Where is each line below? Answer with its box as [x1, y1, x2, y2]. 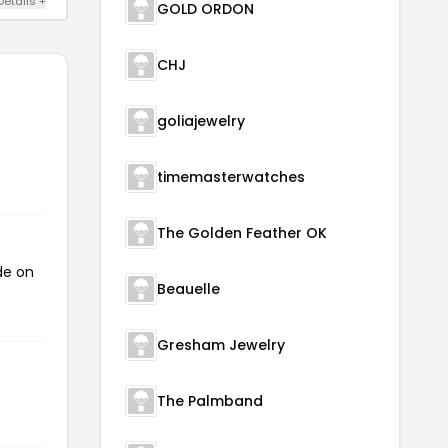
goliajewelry [157, 110, 245, 131]
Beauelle [157, 278, 220, 299]
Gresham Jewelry [157, 334, 285, 355]
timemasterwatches [157, 166, 305, 187]
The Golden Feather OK [157, 222, 327, 243]
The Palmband [157, 390, 263, 411]
